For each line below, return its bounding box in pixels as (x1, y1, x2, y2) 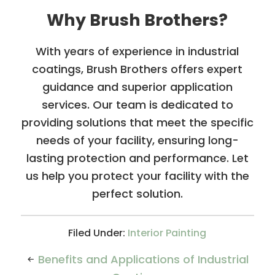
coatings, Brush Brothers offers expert (32, 61, 243, 77)
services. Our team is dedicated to (41, 96, 233, 112)
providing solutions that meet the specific (21, 114, 254, 130)
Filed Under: (68, 225, 128, 240)
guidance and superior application (42, 79, 233, 95)
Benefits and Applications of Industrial (38, 251, 249, 267)
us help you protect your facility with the (25, 168, 249, 184)
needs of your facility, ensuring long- (36, 132, 239, 148)
